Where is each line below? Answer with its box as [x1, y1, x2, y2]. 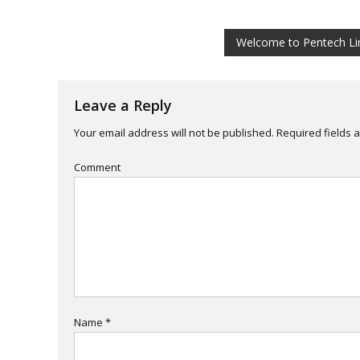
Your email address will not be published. [74, 125, 274, 140]
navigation [57, 58, 184, 92]
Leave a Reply [74, 95, 172, 115]
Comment [74, 159, 121, 174]
